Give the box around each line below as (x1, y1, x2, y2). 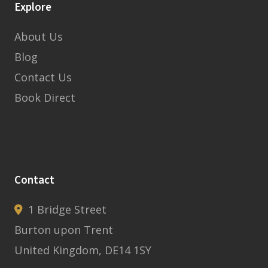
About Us (14, 29, 63, 44)
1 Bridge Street (25, 202, 106, 217)
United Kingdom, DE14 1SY (14, 243, 151, 258)
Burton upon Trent (14, 223, 113, 237)
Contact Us (14, 70, 72, 85)
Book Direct (14, 90, 75, 105)
